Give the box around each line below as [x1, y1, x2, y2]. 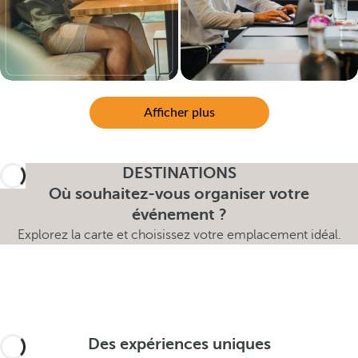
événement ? [131, 205, 227, 224]
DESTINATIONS [121, 164, 237, 182]
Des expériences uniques [87, 335, 271, 353]
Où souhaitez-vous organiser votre [49, 185, 309, 203]
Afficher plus [143, 106, 215, 119]
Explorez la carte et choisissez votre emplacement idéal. [17, 228, 341, 242]
